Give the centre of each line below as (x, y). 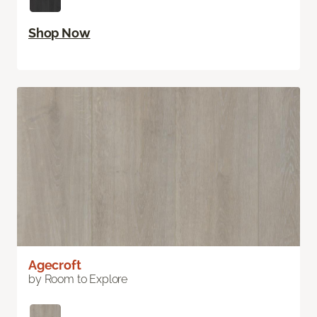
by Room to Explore (78, 279)
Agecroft (55, 265)
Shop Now (59, 33)
